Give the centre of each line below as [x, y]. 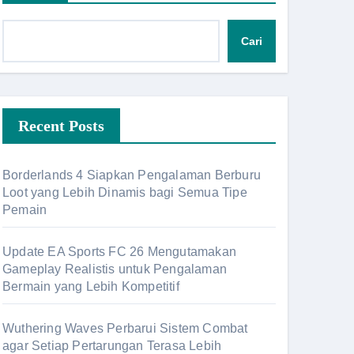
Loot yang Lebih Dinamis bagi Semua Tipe [125, 192]
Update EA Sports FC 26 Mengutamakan [119, 252]
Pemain [25, 210]
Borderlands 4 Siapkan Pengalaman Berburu [132, 175]
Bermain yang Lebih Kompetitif [91, 286]
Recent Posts [61, 126]
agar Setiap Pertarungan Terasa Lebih [112, 346]
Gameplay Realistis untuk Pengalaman [115, 269]
